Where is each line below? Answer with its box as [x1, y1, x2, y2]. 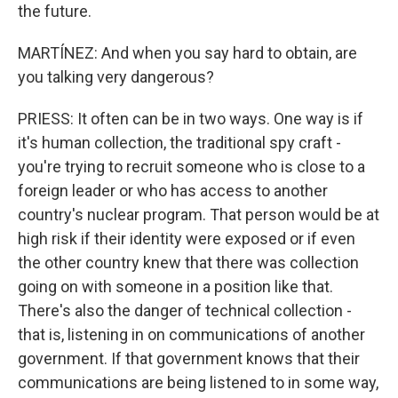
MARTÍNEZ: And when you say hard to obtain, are [18, 44, 357, 62]
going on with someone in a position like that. [18, 277, 333, 296]
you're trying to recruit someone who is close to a [18, 157, 365, 176]
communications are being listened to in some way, [18, 373, 378, 392]
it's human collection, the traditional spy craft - [18, 133, 341, 152]
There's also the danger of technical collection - [18, 301, 352, 320]
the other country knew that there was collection [18, 253, 359, 272]
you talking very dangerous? [18, 68, 214, 86]
